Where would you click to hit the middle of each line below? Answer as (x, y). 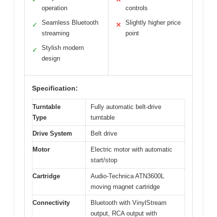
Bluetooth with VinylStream (129, 203)
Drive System (52, 134)
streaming (55, 33)
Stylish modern (63, 48)
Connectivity (51, 203)
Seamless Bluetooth (70, 23)
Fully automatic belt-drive (126, 107)
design (51, 59)
